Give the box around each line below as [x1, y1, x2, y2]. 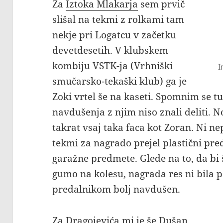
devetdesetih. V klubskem [52, 44, 169, 57]
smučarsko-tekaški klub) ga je [52, 75, 187, 88]
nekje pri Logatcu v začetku [52, 28, 177, 42]
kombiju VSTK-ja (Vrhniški [52, 59, 173, 73]
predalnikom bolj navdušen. [52, 183, 181, 196]
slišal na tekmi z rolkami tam [52, 13, 185, 26]
